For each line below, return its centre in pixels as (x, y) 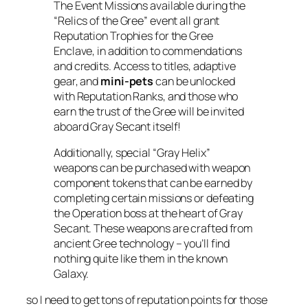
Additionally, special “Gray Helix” (132, 152)
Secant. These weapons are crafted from (154, 228)
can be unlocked (194, 81)
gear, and (77, 81)
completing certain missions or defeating (154, 198)
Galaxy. (71, 273)
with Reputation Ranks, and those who (146, 96)
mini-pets (127, 81)
